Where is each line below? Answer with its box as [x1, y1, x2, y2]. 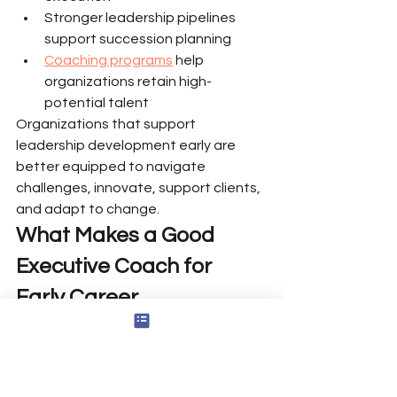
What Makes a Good [16, 224, 219, 246]
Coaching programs [44, 53, 173, 67]
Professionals [16, 317, 149, 339]
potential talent [44, 96, 149, 110]
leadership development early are [16, 138, 238, 152]
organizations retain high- [44, 74, 212, 89]
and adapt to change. [16, 202, 160, 216]
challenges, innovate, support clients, [16, 181, 263, 195]
